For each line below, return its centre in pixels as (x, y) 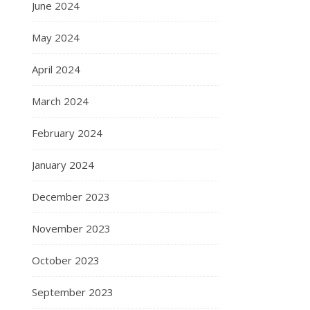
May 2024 (56, 37)
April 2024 (56, 69)
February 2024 (67, 133)
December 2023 (71, 197)
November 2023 (71, 228)
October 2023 (66, 260)
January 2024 (63, 165)
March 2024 (60, 101)
